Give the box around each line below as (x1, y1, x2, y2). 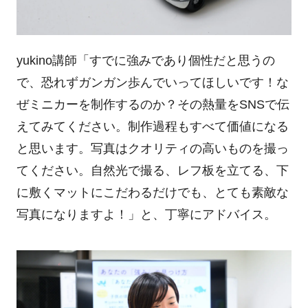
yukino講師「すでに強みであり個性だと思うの (16, 54, 275, 68)
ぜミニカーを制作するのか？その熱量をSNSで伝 (16, 98, 289, 112)
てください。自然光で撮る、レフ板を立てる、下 (16, 164, 289, 178)
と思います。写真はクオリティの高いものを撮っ (16, 142, 289, 156)
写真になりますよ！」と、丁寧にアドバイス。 (16, 208, 276, 222)
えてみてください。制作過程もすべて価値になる (16, 120, 289, 134)
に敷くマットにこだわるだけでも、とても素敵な (16, 186, 289, 200)
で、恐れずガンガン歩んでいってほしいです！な (16, 76, 289, 90)
